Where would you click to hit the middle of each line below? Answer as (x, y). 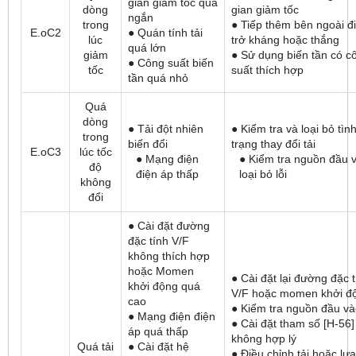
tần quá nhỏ (158, 78)
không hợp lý (264, 339)
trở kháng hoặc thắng (285, 40)
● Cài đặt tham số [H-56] (293, 324)
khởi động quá (164, 286)
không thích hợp (169, 256)
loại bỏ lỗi (263, 174)
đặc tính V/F (159, 241)
